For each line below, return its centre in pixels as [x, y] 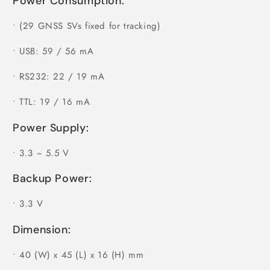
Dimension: [42, 230]
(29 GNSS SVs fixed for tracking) [90, 26]
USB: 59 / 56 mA [57, 51]
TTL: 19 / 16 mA [55, 102]
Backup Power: [52, 179]
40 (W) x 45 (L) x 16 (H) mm [82, 255]
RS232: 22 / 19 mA [62, 76]
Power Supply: [51, 127]
